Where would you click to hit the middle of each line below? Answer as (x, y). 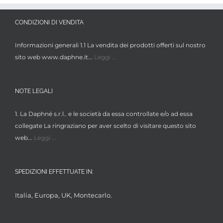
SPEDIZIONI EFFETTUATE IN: (54, 171)
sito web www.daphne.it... (55, 57)
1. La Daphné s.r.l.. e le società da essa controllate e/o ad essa (104, 113)
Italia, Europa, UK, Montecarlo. (63, 195)
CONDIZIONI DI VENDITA (49, 22)
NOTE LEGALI (34, 91)
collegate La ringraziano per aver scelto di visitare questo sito (106, 125)
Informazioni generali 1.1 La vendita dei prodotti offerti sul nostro (110, 45)
